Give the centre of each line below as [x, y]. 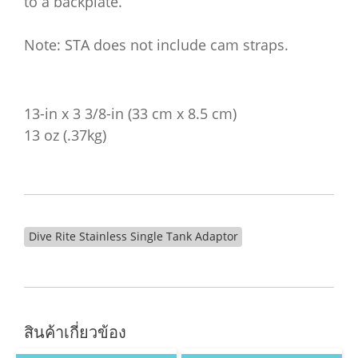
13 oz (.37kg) [65, 135]
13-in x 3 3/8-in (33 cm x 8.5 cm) [130, 113]
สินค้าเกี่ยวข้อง [75, 332]
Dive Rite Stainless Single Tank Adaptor [133, 236]
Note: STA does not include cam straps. [156, 45]
